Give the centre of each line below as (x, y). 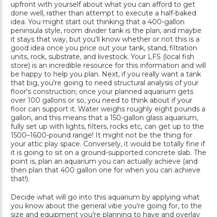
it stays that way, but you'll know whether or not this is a (105, 39)
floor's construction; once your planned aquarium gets (102, 92)
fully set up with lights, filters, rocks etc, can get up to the (107, 127)
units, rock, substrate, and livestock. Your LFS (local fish (102, 57)
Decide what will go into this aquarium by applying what (105, 197)
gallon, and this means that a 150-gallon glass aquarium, (104, 118)
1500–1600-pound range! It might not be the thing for (101, 135)
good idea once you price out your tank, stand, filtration (104, 48)
